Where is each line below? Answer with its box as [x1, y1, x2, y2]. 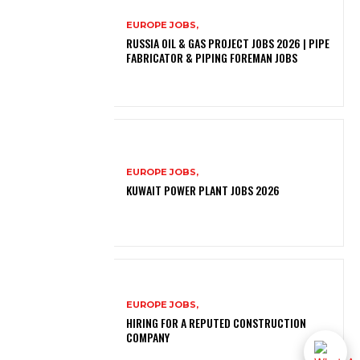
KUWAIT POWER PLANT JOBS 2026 [126, 181, 280, 198]
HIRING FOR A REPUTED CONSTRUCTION [126, 313, 307, 331]
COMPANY [126, 328, 173, 346]
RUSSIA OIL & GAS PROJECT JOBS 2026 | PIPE [126, 34, 330, 51]
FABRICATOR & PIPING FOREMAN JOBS [126, 48, 298, 66]
